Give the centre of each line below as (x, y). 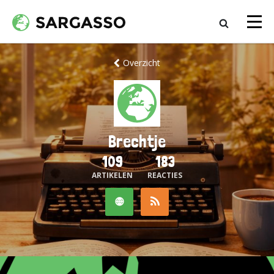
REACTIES (165, 175)
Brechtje (137, 142)
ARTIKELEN (112, 175)
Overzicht (142, 63)
